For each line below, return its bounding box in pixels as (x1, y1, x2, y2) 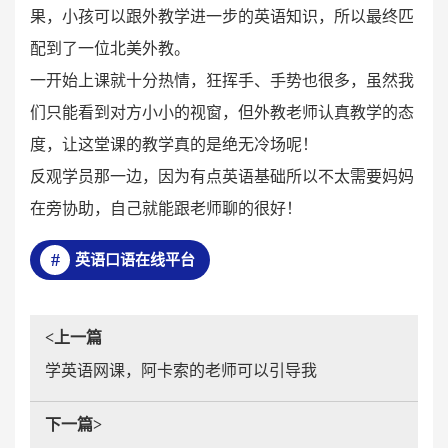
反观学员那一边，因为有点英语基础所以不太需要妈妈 (30, 168, 414, 185)
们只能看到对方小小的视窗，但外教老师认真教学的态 (30, 104, 414, 121)
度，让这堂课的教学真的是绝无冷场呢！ (30, 136, 318, 153)
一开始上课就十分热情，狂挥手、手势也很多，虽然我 (30, 72, 414, 89)
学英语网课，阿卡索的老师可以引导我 (45, 362, 317, 379)
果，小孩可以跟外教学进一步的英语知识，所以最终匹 (30, 8, 414, 25)
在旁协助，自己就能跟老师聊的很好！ (30, 200, 302, 217)
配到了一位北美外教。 (30, 40, 190, 57)
